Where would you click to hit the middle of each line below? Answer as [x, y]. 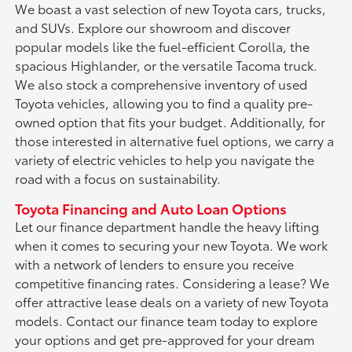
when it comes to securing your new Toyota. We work [172, 245]
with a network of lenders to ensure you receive [155, 264]
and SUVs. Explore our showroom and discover [153, 27]
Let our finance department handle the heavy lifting [167, 226]
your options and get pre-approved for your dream [165, 339]
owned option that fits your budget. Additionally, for [170, 122]
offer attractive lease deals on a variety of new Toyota [172, 302]
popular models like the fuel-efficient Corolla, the [163, 46]
